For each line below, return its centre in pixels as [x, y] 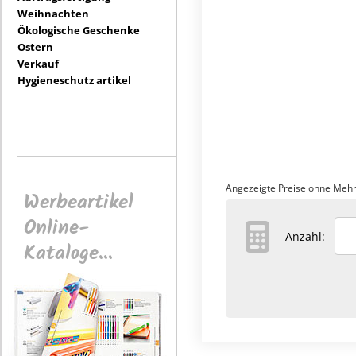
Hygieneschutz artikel [74, 80]
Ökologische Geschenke [79, 30]
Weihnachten [53, 14]
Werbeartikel [79, 203]
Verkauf [38, 64]
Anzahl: [310, 236]
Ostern [35, 47]
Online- [56, 228]
